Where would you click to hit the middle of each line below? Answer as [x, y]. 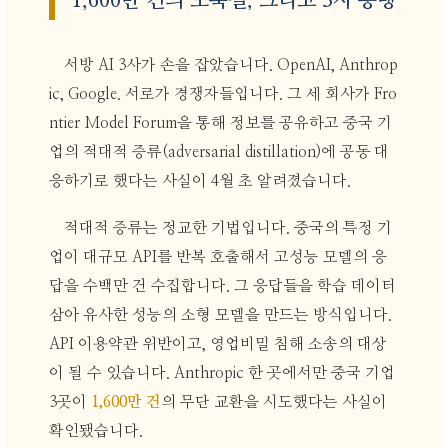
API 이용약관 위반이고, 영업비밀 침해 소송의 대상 [217, 345]
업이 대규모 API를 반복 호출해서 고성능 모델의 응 [217, 258]
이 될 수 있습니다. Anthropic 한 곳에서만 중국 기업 [221, 374]
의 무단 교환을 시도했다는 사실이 [273, 403]
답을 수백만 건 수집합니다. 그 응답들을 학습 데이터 [222, 287]
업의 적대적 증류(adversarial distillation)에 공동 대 [218, 152]
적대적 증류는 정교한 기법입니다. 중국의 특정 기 [228, 229]
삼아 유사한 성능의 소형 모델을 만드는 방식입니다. [220, 316]
